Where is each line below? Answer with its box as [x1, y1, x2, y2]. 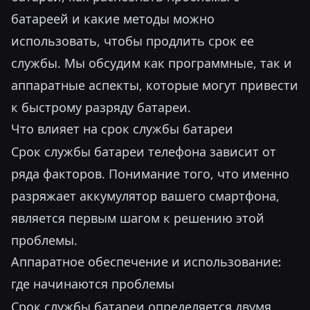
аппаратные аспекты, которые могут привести [11, 77, 298, 93]
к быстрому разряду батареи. [11, 99, 191, 116]
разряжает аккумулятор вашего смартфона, [11, 188, 280, 204]
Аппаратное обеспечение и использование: [11, 254, 281, 270]
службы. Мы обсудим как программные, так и [11, 55, 292, 71]
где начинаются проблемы [11, 276, 174, 292]
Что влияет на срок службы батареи [11, 121, 233, 137]
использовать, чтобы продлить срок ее [11, 33, 254, 49]
